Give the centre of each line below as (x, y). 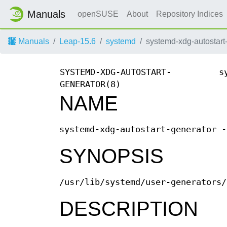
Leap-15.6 (78, 41)
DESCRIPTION (129, 209)
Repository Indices (191, 14)
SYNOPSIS (111, 156)
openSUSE (98, 14)
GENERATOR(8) (90, 85)
